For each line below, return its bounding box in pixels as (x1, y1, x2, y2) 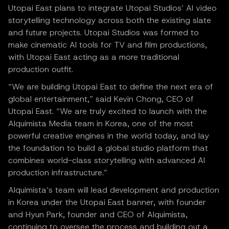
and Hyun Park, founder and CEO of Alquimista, (8, 209, 188, 220)
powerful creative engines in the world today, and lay (8, 130, 209, 142)
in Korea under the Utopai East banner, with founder (8, 197, 206, 208)
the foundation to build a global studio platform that (8, 143, 208, 154)
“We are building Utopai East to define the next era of (8, 81, 213, 93)
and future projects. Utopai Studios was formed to (8, 27, 199, 38)
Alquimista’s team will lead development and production (8, 185, 219, 196)
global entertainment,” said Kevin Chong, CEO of (8, 94, 194, 105)
